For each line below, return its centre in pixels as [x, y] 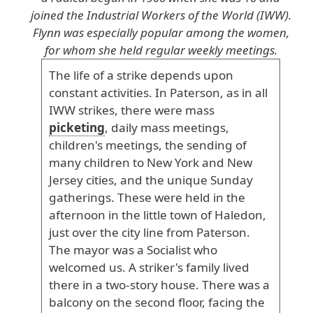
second [154, 302]
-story [142, 285]
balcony [71, 302]
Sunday [230, 180]
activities [123, 93]
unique [186, 180]
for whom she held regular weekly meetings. [161, 50]
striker [156, 267]
